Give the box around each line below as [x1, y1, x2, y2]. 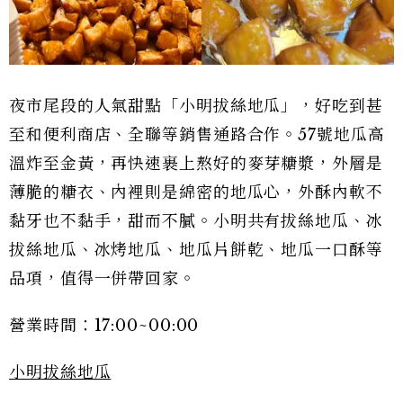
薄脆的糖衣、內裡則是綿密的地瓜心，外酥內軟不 [9, 183, 383, 203]
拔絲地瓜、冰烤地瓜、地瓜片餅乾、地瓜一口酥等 [9, 240, 383, 261]
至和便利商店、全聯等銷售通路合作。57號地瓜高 [9, 125, 385, 146]
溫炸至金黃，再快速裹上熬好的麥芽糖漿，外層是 [9, 154, 383, 175]
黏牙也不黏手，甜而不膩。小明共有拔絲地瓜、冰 [9, 211, 383, 232]
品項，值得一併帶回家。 [9, 269, 196, 290]
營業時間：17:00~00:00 [9, 316, 200, 336]
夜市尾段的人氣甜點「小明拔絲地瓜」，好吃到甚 [9, 96, 383, 117]
